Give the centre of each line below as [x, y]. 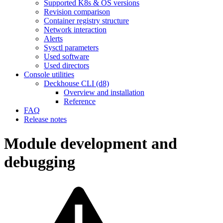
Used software [66, 56]
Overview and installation [104, 92]
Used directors [66, 65]
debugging [40, 162]
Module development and [91, 144]
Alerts [53, 39]
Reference [80, 101]
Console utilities [49, 74]
